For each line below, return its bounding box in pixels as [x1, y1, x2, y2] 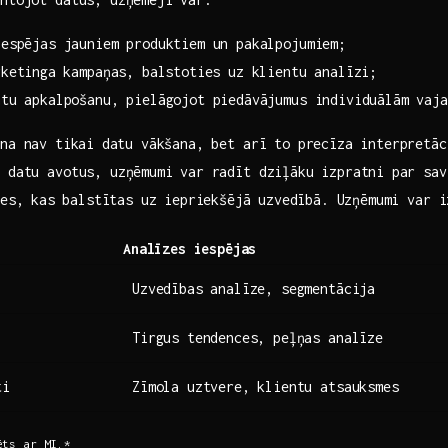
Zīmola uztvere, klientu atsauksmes [132, 377, 399, 395]
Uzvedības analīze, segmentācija [132, 279, 376, 297]
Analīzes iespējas [123, 239, 257, 257]
